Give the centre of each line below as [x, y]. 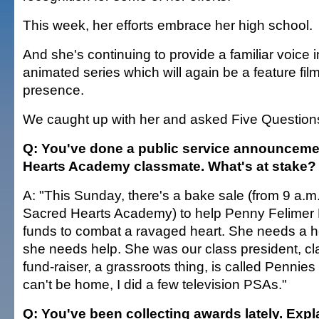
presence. [53, 90]
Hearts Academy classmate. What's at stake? [169, 166]
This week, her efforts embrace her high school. [168, 25]
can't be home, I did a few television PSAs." [155, 284]
